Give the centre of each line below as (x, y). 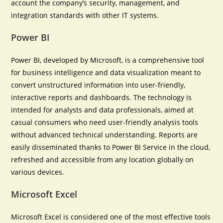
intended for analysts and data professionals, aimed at (103, 110)
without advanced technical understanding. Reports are (105, 135)
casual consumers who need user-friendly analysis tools (105, 122)
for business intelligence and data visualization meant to (106, 72)
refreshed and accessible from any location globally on (103, 160)
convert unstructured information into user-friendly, (98, 85)
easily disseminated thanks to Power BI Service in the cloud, (111, 147)
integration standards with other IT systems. (85, 15)
